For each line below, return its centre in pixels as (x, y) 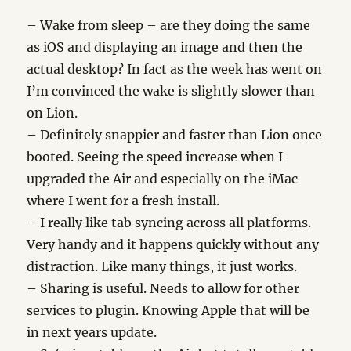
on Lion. (52, 113)
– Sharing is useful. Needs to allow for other (163, 288)
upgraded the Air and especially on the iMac (163, 179)
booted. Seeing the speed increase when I (155, 157)
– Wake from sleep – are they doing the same (169, 25)
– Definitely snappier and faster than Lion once (175, 135)
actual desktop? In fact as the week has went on (175, 69)
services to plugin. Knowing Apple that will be (168, 310)
